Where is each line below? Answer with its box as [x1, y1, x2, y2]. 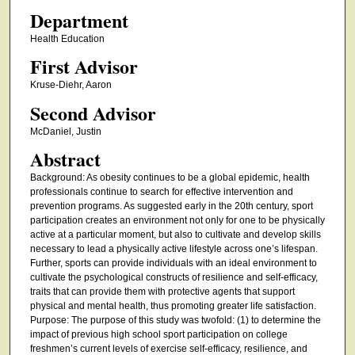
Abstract [29, 145, 101, 174]
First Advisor [29, 52, 138, 81]
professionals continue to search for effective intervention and [29, 186, 293, 198]
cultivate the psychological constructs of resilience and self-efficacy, [29, 272, 318, 284]
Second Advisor [29, 98, 156, 127]
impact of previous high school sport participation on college [29, 329, 288, 341]
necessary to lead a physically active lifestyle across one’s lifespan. [29, 243, 318, 255]
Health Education [29, 32, 105, 44]
